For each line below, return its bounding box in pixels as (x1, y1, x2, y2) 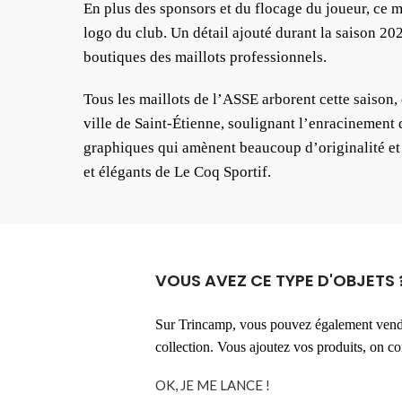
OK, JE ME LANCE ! (155, 377, 270, 393)
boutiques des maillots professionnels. (83, 48, 327, 66)
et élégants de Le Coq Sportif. (83, 163, 271, 180)
